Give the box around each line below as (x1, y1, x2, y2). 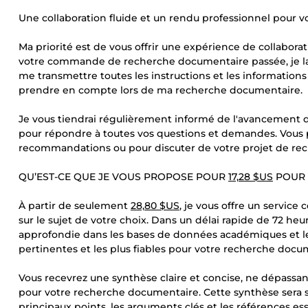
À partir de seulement (19, 199, 131, 212)
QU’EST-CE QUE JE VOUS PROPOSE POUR (19, 170, 228, 183)
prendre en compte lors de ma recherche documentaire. (19, 84, 302, 96)
